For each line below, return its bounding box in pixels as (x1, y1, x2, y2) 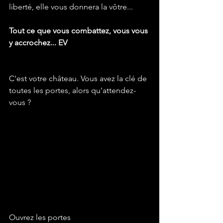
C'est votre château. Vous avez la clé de (9, 74, 149, 84)
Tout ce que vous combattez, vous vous (9, 26, 150, 36)
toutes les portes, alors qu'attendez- (9, 86, 136, 96)
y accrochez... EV (9, 38, 67, 48)
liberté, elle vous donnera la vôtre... (9, 2, 133, 12)
